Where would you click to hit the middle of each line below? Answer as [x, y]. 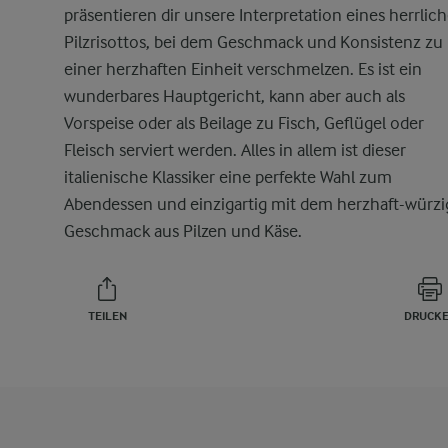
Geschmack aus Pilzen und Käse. [183, 231]
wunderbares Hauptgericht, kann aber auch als [234, 96]
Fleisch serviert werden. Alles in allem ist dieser [235, 150]
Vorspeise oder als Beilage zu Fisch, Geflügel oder [244, 123]
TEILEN [107, 316]
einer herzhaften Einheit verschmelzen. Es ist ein [243, 69]
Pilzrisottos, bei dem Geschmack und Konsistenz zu [253, 42]
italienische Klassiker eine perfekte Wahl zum [228, 177]
